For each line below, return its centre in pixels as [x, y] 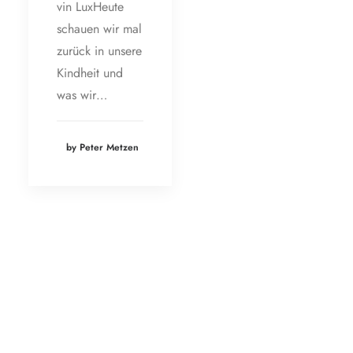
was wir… [82, 95]
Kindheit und [90, 73]
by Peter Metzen [102, 148]
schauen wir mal [99, 29]
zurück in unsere [99, 51]
